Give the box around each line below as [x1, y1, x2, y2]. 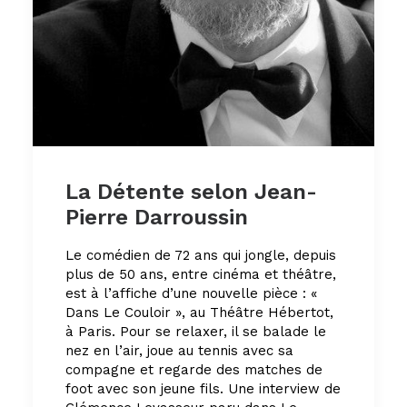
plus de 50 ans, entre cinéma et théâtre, [65, 266, 336, 283]
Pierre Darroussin [65, 204, 248, 231]
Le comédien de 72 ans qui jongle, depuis [65, 247, 336, 264]
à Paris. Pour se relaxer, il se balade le [65, 323, 326, 341]
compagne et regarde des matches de [65, 362, 323, 379]
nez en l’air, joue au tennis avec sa [65, 342, 293, 360]
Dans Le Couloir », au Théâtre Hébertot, [65, 304, 333, 322]
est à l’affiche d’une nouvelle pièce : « [65, 285, 317, 303]
